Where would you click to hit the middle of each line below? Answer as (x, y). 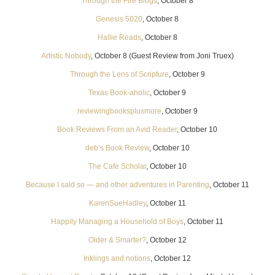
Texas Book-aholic (119, 92)
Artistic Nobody (66, 56)
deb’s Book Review (117, 148)
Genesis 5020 (119, 19)
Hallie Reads (119, 37)
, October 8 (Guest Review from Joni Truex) (162, 56)
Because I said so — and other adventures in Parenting (117, 184)
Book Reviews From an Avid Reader (117, 129)
